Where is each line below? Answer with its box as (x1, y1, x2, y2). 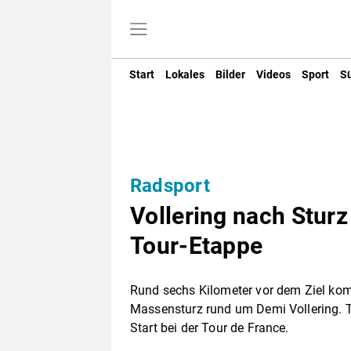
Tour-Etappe (130, 232, 263, 260)
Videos (256, 67, 291, 81)
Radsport (130, 175, 210, 197)
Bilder (215, 67, 245, 81)
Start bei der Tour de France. (130, 320, 289, 336)
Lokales (165, 67, 204, 81)
